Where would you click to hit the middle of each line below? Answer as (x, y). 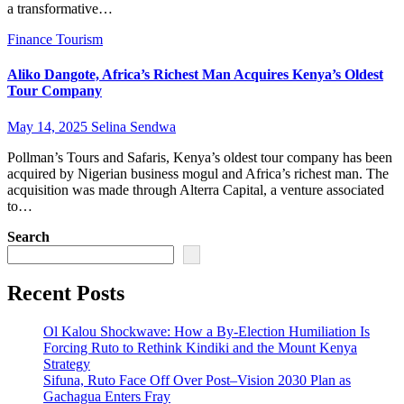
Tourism (79, 39)
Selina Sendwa (133, 126)
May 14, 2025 (49, 126)
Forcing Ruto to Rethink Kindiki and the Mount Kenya (200, 348)
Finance (32, 39)
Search (28, 236)
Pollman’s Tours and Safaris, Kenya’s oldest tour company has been (200, 157)
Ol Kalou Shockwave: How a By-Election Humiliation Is (207, 332)
